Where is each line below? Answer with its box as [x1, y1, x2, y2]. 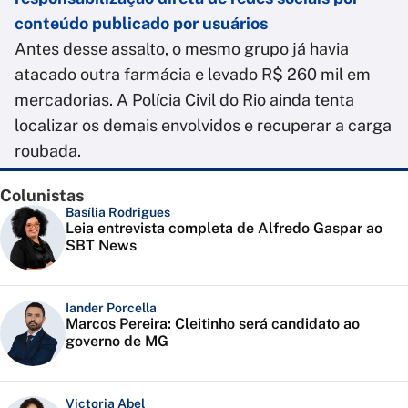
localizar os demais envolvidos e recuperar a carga [15, 116, 392, 136]
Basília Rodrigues [66, 205, 170, 220]
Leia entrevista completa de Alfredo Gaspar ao [66, 219, 382, 238]
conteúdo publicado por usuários [15, 14, 268, 34]
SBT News [66, 237, 137, 255]
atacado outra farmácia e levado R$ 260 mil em [15, 65, 371, 85]
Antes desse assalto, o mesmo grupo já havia [15, 39, 349, 59]
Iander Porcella [66, 301, 157, 316]
